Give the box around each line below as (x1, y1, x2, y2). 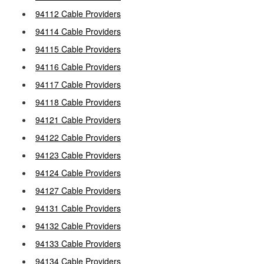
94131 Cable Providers (35, 202, 121, 214)
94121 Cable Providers (35, 114, 121, 126)
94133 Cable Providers (35, 237, 121, 249)
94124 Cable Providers (35, 167, 121, 179)
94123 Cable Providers (35, 149, 121, 161)
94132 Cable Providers (35, 220, 121, 232)
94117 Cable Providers (35, 78, 121, 90)
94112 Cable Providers (35, 8, 121, 19)
